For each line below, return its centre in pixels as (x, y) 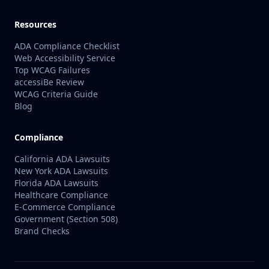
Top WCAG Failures (52, 70)
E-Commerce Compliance (65, 207)
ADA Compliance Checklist (67, 46)
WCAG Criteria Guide (56, 94)
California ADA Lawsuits (62, 159)
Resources (35, 24)
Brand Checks (42, 231)
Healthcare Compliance (61, 195)
